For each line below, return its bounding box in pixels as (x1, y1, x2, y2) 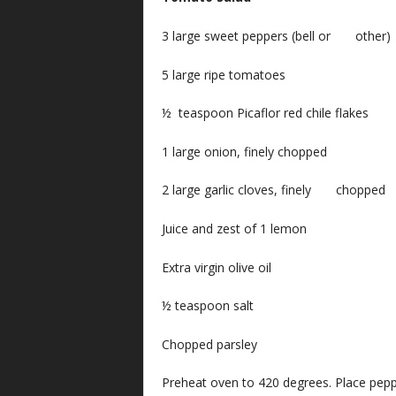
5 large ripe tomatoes (161, 65, 286, 83)
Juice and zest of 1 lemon (161, 219, 307, 237)
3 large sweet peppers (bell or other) (161, 27, 391, 44)
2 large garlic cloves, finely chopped (161, 181, 385, 199)
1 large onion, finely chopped (161, 142, 327, 160)
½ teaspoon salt (161, 297, 254, 315)
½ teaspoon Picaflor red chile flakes (161, 104, 369, 122)
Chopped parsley (161, 335, 261, 353)
